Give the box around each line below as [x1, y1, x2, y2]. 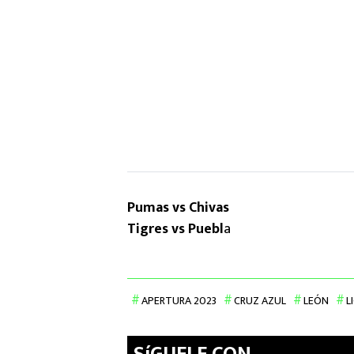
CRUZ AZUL [234, 292, 286, 311]
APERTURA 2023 [141, 292, 217, 311]
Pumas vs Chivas [127, 196, 229, 220]
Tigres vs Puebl [127, 217, 224, 242]
